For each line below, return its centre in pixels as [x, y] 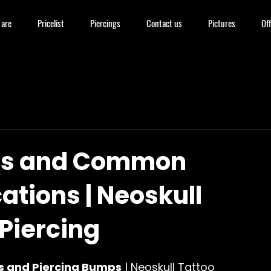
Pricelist [51, 23]
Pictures [221, 23]
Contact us [164, 23]
